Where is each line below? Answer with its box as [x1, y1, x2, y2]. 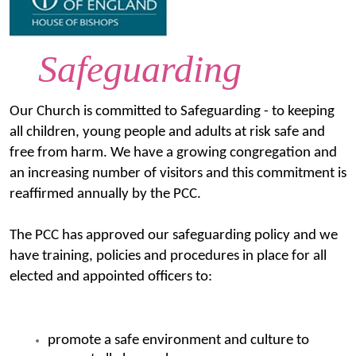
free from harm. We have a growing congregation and [10, 145, 337, 161]
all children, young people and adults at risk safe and [10, 125, 325, 141]
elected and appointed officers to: [10, 269, 212, 285]
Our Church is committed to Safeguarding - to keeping [10, 104, 335, 120]
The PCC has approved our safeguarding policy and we [10, 228, 338, 244]
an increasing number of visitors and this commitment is [10, 166, 346, 182]
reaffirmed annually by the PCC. [10, 187, 201, 203]
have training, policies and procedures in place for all [10, 249, 327, 265]
